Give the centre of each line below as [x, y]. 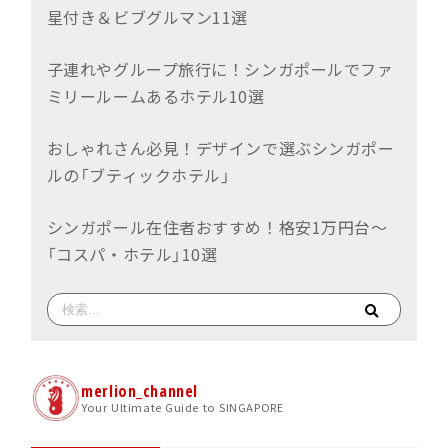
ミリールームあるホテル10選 [155, 96]
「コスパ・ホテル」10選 [132, 254]
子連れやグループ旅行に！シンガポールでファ [220, 69]
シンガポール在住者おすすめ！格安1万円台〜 [217, 227]
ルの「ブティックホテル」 [138, 175]
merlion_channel [139, 391]
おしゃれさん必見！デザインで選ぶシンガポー [220, 148]
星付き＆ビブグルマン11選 [147, 17]
